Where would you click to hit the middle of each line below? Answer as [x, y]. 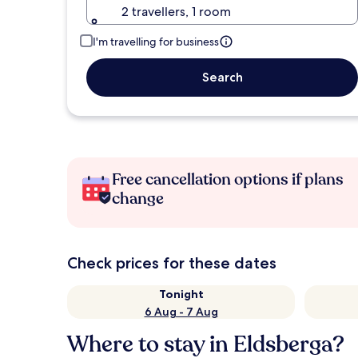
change [138, 199]
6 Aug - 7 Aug [181, 312]
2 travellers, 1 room [176, 12]
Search [222, 77]
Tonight [181, 294]
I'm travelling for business [156, 42]
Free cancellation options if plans [228, 179]
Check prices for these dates [172, 263]
